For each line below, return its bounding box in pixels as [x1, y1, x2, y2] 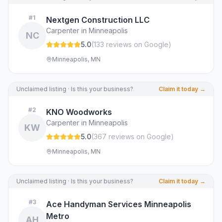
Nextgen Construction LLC [46, 15, 150, 25]
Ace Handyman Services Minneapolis [46, 199, 191, 209]
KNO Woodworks [46, 107, 112, 117]
